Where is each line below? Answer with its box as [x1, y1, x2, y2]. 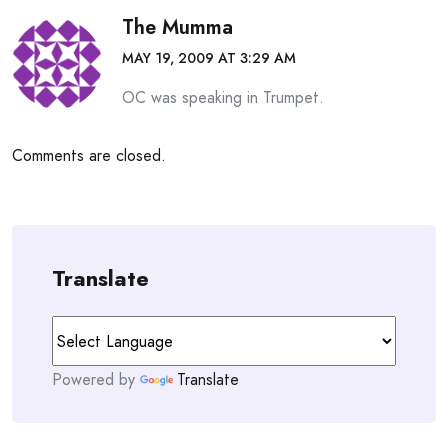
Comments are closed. [12, 144, 166, 167]
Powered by [52, 368, 140, 391]
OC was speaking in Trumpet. [122, 86, 324, 109]
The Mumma [122, 13, 233, 42]
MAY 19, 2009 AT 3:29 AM [122, 48, 296, 68]
